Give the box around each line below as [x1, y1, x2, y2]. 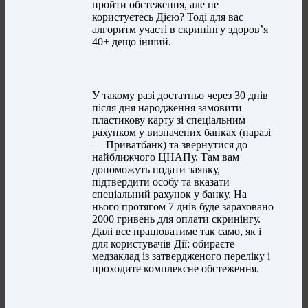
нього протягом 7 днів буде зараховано [92, 201, 274, 213]
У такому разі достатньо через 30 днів [92, 89, 269, 102]
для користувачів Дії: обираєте [92, 238, 235, 250]
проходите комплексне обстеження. [92, 263, 260, 275]
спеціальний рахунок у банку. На [92, 188, 247, 201]
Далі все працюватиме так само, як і [92, 225, 262, 238]
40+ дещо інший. [92, 36, 172, 48]
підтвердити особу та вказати [92, 176, 230, 188]
